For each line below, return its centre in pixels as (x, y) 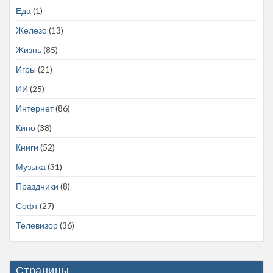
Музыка (31, 167)
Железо (31, 30)
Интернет (35, 108)
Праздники (37, 186)
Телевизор (37, 225)
